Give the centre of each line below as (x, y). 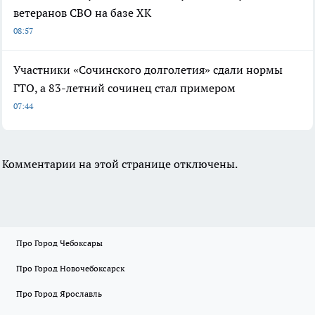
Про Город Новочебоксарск (70, 269)
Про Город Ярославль (59, 294)
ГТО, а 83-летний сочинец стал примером (124, 88)
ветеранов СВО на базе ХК (82, 13)
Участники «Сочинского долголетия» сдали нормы (148, 70)
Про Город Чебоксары (59, 243)
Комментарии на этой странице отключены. (120, 164)
